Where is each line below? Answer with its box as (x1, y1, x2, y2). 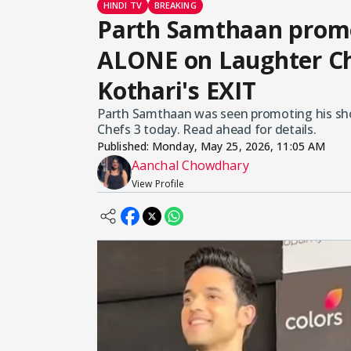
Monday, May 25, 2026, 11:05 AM (152, 139, 326, 154)
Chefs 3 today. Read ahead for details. (97, 121, 317, 139)
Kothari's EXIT (97, 74, 256, 107)
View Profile (132, 177, 185, 191)
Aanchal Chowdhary (132, 157, 249, 175)
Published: (97, 139, 153, 154)
